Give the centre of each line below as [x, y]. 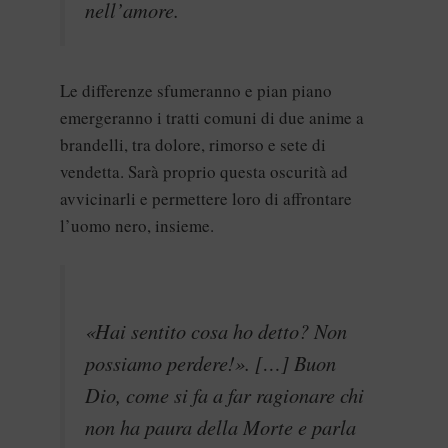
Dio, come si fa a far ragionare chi [224, 395]
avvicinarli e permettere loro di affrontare [206, 198]
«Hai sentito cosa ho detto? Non [216, 331]
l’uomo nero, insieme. [137, 225]
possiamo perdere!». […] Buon [210, 363]
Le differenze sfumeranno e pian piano [196, 90]
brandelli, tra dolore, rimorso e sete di [193, 144]
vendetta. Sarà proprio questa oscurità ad [204, 171]
